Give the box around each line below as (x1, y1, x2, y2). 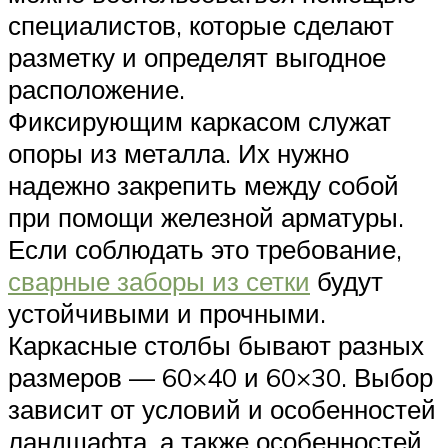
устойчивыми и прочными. (8, 297, 326, 330)
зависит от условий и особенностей (8, 393, 436, 426)
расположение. (8, 73, 185, 106)
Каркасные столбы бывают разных (8, 329, 424, 362)
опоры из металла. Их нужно (8, 137, 349, 170)
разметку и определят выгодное (8, 41, 386, 74)
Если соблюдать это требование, (8, 233, 402, 266)
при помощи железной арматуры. (8, 201, 404, 234)
